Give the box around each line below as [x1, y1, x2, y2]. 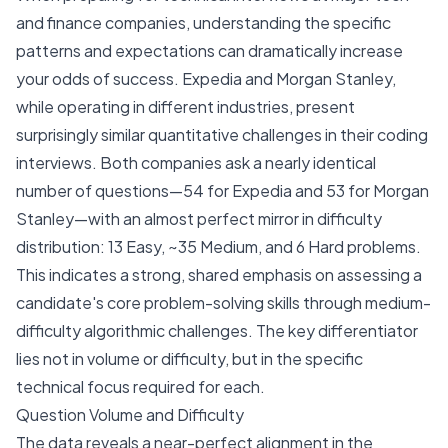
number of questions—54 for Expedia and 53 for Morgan [16, 180, 429, 201]
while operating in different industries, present [16, 96, 355, 117]
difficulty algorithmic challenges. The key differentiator [16, 320, 418, 341]
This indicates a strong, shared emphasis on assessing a [16, 264, 422, 285]
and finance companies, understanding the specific [16, 12, 391, 33]
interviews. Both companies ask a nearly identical [16, 152, 376, 173]
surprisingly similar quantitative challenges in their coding [16, 124, 428, 145]
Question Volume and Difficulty [16, 404, 244, 425]
